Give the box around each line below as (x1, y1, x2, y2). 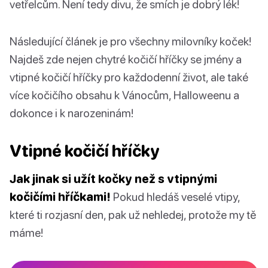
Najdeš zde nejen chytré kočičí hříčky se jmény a (10, 52, 242, 66)
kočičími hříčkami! (10, 190, 111, 204)
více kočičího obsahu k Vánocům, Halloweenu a (10, 88, 239, 102)
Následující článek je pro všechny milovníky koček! (10, 34, 251, 48)
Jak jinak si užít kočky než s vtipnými (10, 172, 217, 186)
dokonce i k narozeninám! (10, 106, 133, 120)
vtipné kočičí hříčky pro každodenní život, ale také (10, 70, 248, 84)
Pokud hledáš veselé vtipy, (111, 190, 240, 204)
